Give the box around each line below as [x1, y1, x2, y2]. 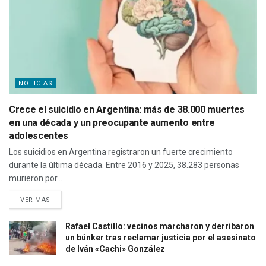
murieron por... [9, 173, 62, 183]
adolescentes [9, 130, 69, 142]
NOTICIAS [18, 80, 53, 88]
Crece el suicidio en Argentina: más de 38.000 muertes [9, 104, 245, 116]
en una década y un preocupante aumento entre [9, 117, 215, 129]
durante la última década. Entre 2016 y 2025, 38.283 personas [9, 160, 239, 170]
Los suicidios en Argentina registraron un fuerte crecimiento [9, 147, 233, 157]
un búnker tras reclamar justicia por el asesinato [65, 233, 256, 243]
